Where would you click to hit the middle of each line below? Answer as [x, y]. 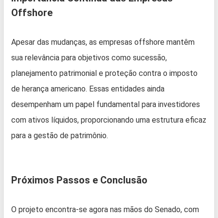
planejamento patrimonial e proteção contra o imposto [104, 73]
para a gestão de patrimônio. [60, 136]
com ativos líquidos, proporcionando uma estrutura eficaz [109, 120]
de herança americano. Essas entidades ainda [88, 89]
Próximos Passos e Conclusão [79, 180]
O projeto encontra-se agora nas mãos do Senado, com [105, 210]
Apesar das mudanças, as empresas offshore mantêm [103, 42]
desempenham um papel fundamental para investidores [106, 105]
